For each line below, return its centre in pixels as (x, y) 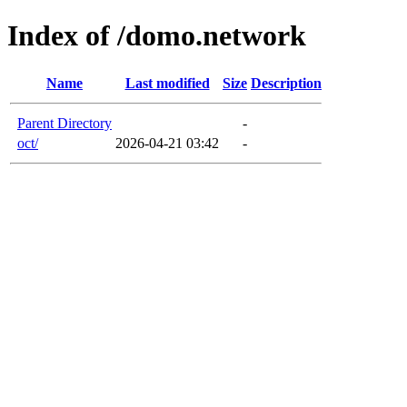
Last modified (167, 83)
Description (286, 83)
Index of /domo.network (157, 36)
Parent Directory (65, 123)
